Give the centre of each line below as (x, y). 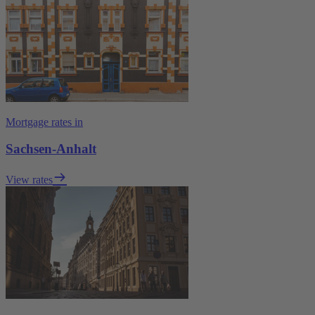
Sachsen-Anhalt (51, 149)
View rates (29, 180)
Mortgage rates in (44, 122)
